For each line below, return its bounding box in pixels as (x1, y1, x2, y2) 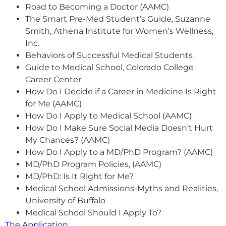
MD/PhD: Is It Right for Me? (25, 171, 134, 181)
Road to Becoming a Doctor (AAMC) (25, 2, 169, 12)
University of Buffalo (25, 195, 105, 205)
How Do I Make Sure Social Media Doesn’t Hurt (25, 123, 213, 133)
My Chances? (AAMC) (25, 135, 110, 145)
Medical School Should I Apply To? (25, 207, 161, 217)
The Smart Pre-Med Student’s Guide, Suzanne (25, 14, 210, 24)
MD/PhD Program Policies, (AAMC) (25, 159, 161, 169)
